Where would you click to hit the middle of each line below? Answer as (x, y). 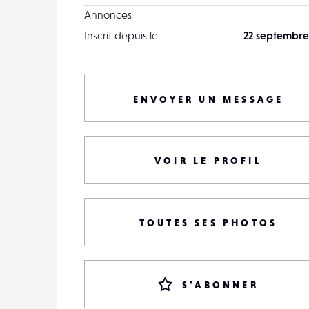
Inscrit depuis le (121, 35)
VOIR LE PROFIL (208, 161)
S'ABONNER (220, 285)
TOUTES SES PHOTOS (208, 223)
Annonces (108, 14)
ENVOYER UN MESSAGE (208, 99)
